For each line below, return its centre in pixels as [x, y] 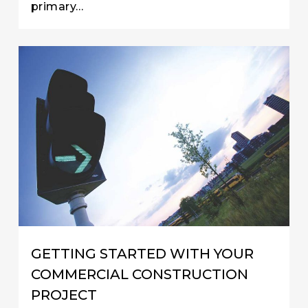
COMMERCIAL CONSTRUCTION [139, 275]
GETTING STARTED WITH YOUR [142, 254]
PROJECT [64, 295]
